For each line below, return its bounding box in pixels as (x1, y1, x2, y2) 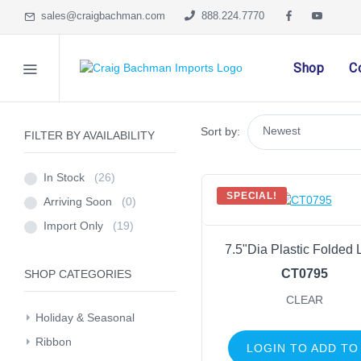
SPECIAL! (226, 190, 277, 201)
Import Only (44, 219, 113, 232)
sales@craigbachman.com (35, 10, 165, 23)
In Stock (44, 171, 94, 184)
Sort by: (201, 125, 240, 139)
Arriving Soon (44, 195, 122, 208)
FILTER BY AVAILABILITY (24, 129, 155, 142)
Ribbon (35, 335, 72, 348)
